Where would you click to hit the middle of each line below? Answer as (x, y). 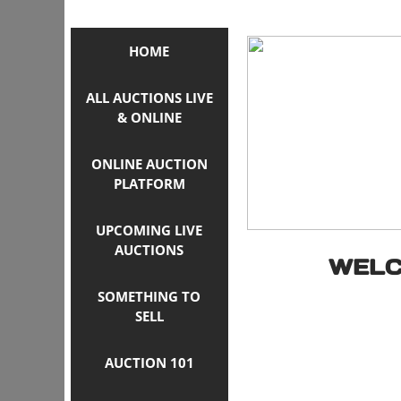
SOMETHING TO (149, 296)
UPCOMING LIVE (149, 230)
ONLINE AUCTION (149, 164)
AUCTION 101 (149, 363)
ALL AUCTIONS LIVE (149, 98)
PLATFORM (149, 183)
